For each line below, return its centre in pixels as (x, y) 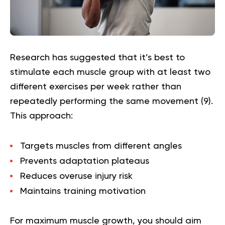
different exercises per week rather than (96, 87)
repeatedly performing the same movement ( (107, 101)
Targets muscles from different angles (101, 146)
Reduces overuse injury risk (76, 176)
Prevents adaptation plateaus (85, 161)
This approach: (41, 116)
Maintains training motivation (83, 191)
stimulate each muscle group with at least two (110, 72)
